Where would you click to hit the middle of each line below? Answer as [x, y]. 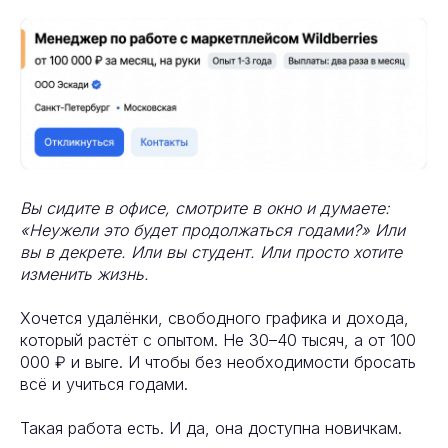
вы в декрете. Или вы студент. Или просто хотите [211, 252]
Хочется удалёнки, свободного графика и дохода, [214, 318]
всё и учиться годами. [104, 384]
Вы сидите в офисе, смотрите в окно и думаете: [205, 208]
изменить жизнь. [84, 274]
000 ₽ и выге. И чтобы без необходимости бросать [218, 362]
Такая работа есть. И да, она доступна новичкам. [211, 428]
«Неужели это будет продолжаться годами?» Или [212, 230]
